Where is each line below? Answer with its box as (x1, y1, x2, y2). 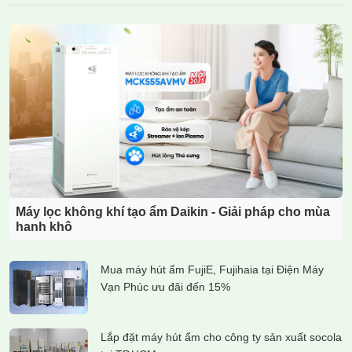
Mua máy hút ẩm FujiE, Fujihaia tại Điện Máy (101, 263, 324, 277)
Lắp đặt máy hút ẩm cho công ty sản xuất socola (101, 331, 342, 344)
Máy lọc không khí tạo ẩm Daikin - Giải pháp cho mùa (16, 205, 330, 219)
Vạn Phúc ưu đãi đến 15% (101, 280, 230, 294)
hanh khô (16, 220, 72, 234)
